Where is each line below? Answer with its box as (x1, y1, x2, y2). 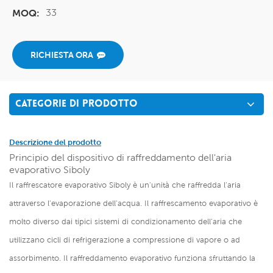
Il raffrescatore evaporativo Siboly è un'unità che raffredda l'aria (9, 180, 241, 190)
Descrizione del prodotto (9, 138, 101, 147)
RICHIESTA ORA (30, 50, 93, 60)
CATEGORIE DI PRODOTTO (15, 99, 138, 110)
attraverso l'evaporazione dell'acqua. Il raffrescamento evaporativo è (9, 199, 258, 208)
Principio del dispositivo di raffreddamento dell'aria (9, 152, 232, 164)
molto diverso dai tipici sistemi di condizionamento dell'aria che (9, 217, 242, 227)
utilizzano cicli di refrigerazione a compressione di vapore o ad (9, 235, 240, 245)
